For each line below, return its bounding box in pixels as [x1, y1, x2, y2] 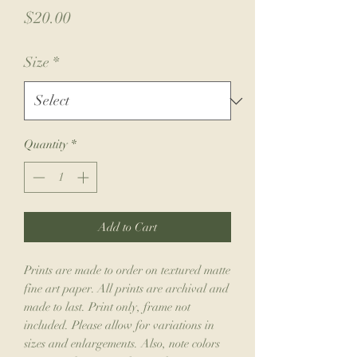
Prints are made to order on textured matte [24, 262, 230, 277]
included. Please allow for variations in [24, 317, 214, 332]
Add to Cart [98, 219, 157, 234]
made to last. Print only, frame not [24, 299, 190, 314]
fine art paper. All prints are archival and [24, 280, 229, 296]
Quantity [24, 137, 68, 151]
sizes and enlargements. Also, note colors [24, 335, 220, 351]
